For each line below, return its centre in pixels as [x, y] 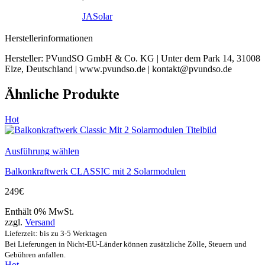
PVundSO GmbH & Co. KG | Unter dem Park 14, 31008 [153, 59]
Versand [40, 222]
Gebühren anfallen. [35, 255]
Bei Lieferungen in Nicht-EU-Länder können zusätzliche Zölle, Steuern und [126, 244]
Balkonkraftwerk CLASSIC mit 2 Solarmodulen [95, 172]
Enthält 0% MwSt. [39, 212]
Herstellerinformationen [49, 38]
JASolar [97, 17]
